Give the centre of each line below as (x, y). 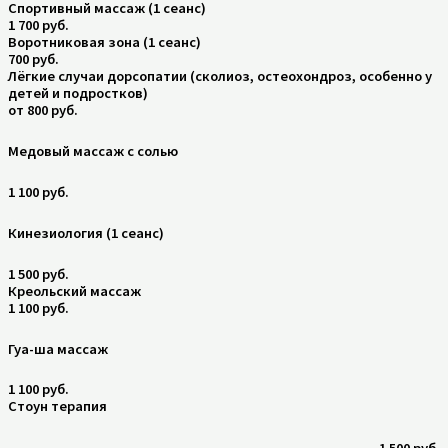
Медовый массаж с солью (93, 151)
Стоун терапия (57, 406)
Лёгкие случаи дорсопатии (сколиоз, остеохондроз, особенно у (220, 75)
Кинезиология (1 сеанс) (86, 233)
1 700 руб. (38, 24)
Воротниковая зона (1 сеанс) (104, 41)
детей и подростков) (78, 92)
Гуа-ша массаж (58, 348)
